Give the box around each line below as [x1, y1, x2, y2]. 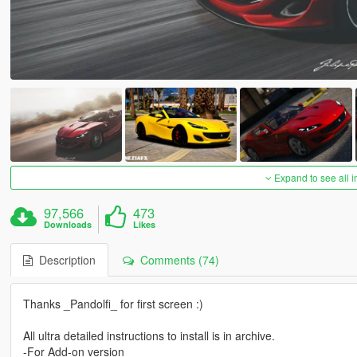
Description [32, 252, 96, 269]
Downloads [44, 218, 92, 231]
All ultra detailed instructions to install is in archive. [22, 328, 275, 344]
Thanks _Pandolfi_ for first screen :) [22, 296, 203, 312]
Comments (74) [133, 252, 219, 269]
